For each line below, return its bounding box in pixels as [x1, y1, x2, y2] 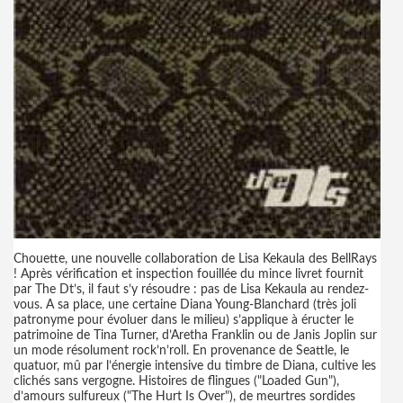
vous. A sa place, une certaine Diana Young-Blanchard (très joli [13, 299, 356, 311]
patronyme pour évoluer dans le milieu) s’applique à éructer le [13, 314, 354, 327]
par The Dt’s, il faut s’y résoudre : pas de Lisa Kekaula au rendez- [13, 283, 369, 296]
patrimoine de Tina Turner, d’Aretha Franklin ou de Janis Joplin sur [13, 329, 377, 342]
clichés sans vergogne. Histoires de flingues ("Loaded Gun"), [13, 375, 339, 388]
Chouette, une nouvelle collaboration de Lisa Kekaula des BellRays [13, 253, 377, 265]
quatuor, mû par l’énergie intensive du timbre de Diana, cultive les [13, 360, 376, 372]
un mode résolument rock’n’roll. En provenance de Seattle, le [13, 345, 349, 357]
